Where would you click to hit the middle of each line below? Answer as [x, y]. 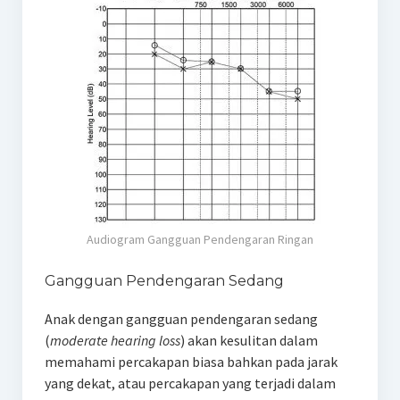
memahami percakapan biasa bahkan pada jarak [191, 361]
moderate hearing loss [115, 340]
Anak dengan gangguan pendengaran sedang [181, 318]
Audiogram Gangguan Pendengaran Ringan [200, 239]
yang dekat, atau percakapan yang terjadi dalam [190, 383]
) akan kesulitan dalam [249, 340]
